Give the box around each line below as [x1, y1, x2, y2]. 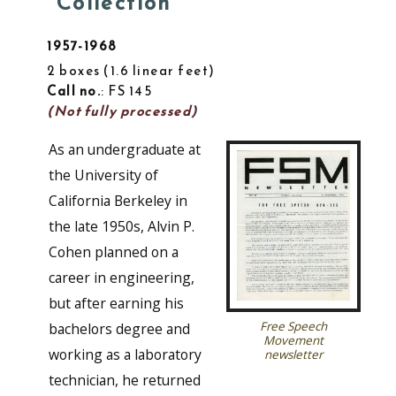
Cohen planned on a [48, 241, 179, 262]
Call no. [47, 80, 101, 101]
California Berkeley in [48, 190, 187, 210]
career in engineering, [48, 267, 194, 287]
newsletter [263, 346, 323, 363]
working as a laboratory [48, 344, 202, 364]
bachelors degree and [48, 318, 190, 339]
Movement [263, 332, 324, 349]
